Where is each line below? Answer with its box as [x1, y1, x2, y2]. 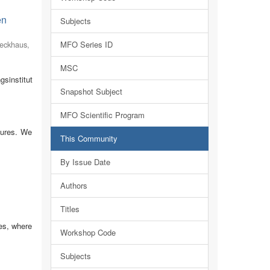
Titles [60, 203, 80, 215]
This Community [60, 133, 118, 144]
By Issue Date [60, 156, 110, 168]
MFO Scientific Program [60, 109, 145, 121]
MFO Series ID [60, 39, 113, 50]
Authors [60, 180, 87, 191]
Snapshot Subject [60, 86, 122, 97]
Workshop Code [60, 227, 116, 238]
